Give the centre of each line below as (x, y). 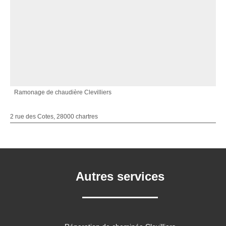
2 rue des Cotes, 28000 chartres (54, 117)
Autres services (120, 176)
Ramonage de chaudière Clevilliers (63, 92)
